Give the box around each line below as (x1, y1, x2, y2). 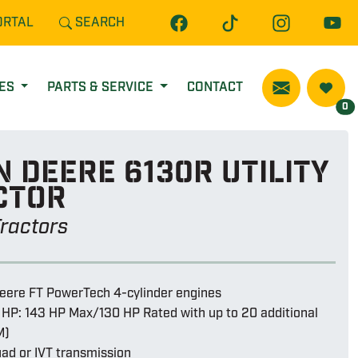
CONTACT (187, 79, 243, 97)
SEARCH (75, 14, 125, 31)
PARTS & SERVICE (47, 79, 157, 97)
